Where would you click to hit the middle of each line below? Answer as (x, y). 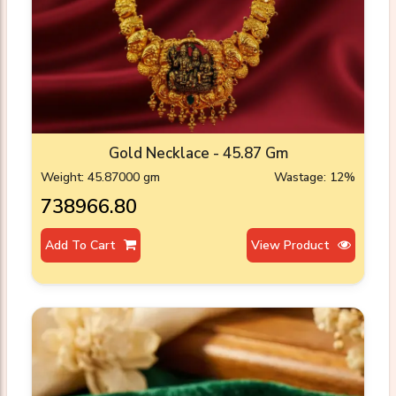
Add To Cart (82, 246)
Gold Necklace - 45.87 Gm (198, 154)
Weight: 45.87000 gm (100, 178)
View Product (292, 246)
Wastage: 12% (315, 178)
